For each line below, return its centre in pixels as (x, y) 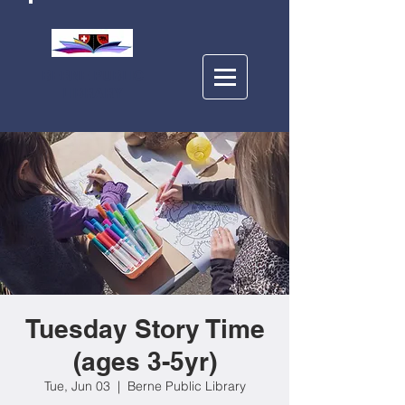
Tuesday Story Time (145, 329)
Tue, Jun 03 (77, 386)
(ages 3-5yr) (145, 361)
